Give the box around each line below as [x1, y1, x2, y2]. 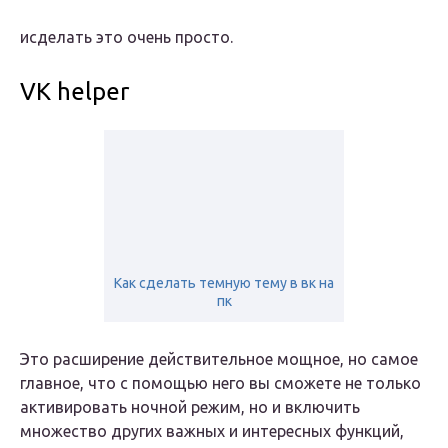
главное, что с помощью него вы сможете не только [20, 374, 421, 393]
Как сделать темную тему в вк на [114, 275, 334, 292]
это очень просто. [92, 28, 233, 47]
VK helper [20, 78, 129, 106]
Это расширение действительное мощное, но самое [20, 350, 418, 369]
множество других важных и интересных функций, [20, 422, 404, 441]
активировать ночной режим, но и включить [20, 398, 360, 417]
